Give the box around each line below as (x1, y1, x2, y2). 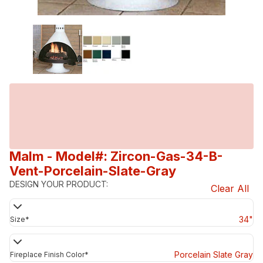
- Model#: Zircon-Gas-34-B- (47, 148, 223, 164)
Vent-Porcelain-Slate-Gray (9, 163, 176, 178)
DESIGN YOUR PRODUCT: (9, 178, 108, 189)
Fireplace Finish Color (10, 249, 85, 259)
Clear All (211, 182, 249, 194)
